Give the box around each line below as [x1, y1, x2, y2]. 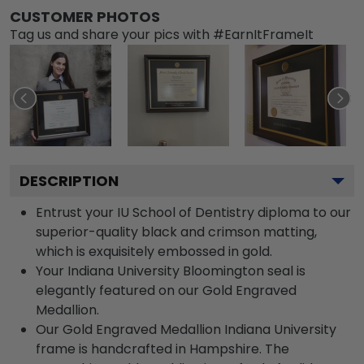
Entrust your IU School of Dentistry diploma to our [36, 202, 351, 222]
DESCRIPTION [19, 170, 119, 191]
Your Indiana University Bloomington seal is [36, 261, 305, 280]
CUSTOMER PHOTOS [10, 6, 160, 27]
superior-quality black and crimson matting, [36, 222, 317, 241]
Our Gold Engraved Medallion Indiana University [36, 319, 336, 339]
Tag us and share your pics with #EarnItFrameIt [10, 24, 314, 44]
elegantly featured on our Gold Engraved [36, 280, 297, 300]
